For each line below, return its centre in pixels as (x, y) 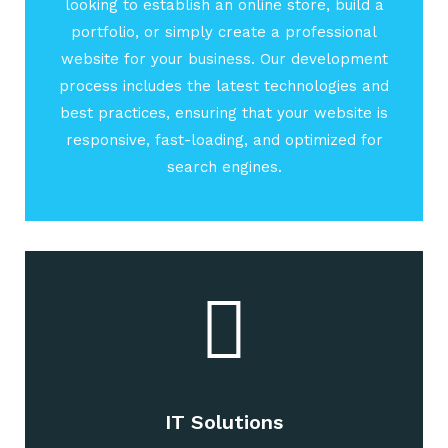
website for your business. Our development (224, 59)
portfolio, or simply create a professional (224, 32)
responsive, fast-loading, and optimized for (224, 140)
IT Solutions (224, 422)
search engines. (224, 167)
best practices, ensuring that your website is (224, 113)
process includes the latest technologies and (224, 86)
